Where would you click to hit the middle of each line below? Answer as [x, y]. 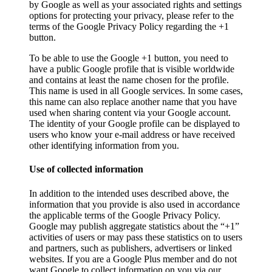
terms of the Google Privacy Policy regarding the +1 [129, 27]
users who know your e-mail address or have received [132, 135]
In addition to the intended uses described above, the [129, 193]
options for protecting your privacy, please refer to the [131, 16]
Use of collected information [86, 169]
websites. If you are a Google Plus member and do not [133, 259]
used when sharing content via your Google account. [130, 113]
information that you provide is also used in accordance [134, 204]
